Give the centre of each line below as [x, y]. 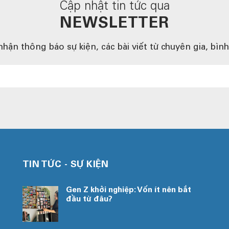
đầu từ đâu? [89, 200]
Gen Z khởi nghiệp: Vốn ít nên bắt [128, 190]
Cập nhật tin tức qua [114, 7]
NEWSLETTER [114, 24]
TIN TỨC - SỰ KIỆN [65, 165]
